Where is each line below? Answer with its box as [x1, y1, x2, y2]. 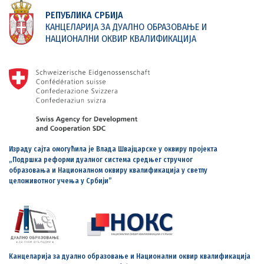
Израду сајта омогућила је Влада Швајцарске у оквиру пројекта [9, 144, 217, 153]
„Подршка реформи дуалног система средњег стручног [9, 155, 193, 164]
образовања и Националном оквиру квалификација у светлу [9, 166, 207, 174]
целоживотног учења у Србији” [9, 176, 112, 185]
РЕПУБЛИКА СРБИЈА [45, 9, 123, 21]
